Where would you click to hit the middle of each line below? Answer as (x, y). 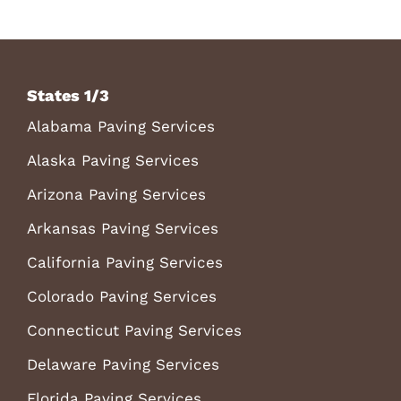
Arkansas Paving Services (122, 228)
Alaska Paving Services (112, 160)
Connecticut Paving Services (134, 330)
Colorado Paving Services (121, 296)
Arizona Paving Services (116, 194)
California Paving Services (124, 262)
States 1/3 (68, 95)
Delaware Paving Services (123, 364)
